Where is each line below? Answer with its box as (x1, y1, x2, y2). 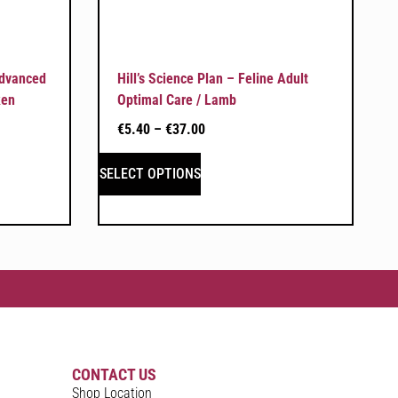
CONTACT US (72, 365, 157, 385)
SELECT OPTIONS (99, 164, 201, 182)
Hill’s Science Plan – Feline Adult (116, 69, 308, 87)
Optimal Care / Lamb (116, 91, 236, 108)
